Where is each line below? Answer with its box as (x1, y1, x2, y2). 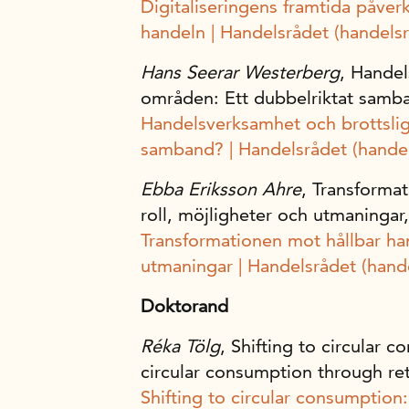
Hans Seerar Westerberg (141, 61, 340, 83)
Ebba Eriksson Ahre (141, 178, 301, 200)
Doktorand (141, 295, 228, 317)
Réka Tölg (141, 335, 220, 357)
